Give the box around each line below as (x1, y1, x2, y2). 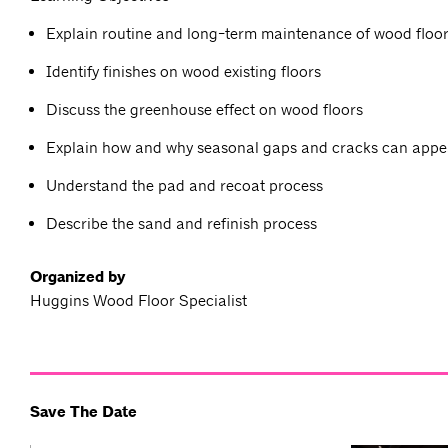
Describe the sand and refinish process (46, 214, 317, 234)
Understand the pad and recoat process (46, 176, 323, 196)
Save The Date (30, 402, 137, 423)
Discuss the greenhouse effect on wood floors (46, 100, 363, 120)
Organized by (30, 267, 126, 288)
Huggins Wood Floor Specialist (30, 291, 247, 311)
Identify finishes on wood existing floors (46, 62, 321, 82)
